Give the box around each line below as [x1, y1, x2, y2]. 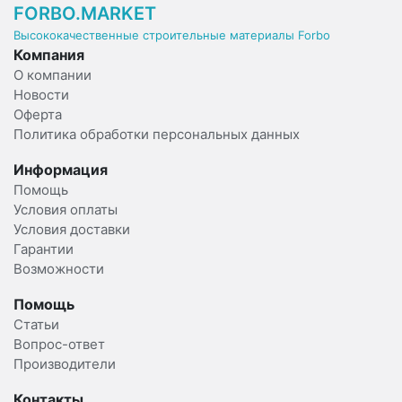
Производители [13, 355, 116, 373]
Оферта [13, 106, 62, 124]
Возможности [13, 260, 104, 278]
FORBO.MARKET [13, 3, 156, 25]
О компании [13, 66, 92, 84]
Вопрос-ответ [13, 336, 105, 354]
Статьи [13, 316, 59, 334]
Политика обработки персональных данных [13, 126, 300, 144]
